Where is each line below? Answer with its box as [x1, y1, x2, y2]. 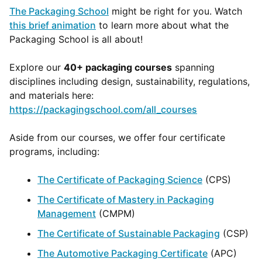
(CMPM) [96, 208, 135, 219]
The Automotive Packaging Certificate [37, 247, 208, 259]
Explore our [9, 61, 64, 73]
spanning [172, 61, 215, 73]
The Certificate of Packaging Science [37, 174, 202, 185]
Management [37, 208, 96, 219]
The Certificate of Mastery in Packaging [37, 194, 214, 205]
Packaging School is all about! [9, 33, 143, 45]
